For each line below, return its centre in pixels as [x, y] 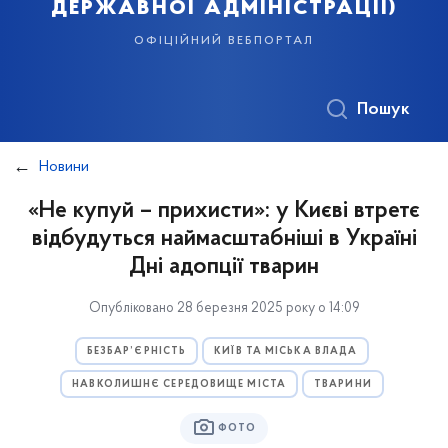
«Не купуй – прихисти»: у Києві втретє [224, 211]
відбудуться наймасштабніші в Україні [224, 239]
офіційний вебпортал [224, 40]
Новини [64, 167]
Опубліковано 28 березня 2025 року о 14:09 [224, 308]
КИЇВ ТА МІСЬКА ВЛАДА [286, 351]
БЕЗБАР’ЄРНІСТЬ [136, 351]
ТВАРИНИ [343, 384]
